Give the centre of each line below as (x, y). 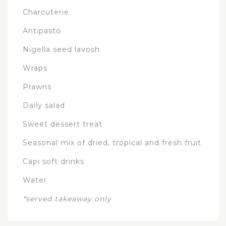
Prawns (37, 87)
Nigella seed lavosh (61, 49)
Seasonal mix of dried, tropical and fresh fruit (112, 143)
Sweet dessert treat (63, 124)
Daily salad (44, 105)
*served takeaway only (67, 199)
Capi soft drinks (53, 161)
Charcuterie (46, 12)
